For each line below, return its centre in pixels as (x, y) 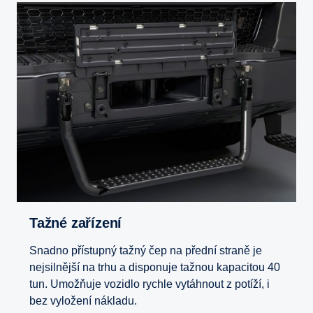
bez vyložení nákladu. (83, 300)
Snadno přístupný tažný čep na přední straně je (146, 250)
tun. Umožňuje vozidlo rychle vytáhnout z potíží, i (150, 284)
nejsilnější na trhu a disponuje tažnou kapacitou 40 (155, 267)
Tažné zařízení (79, 223)
